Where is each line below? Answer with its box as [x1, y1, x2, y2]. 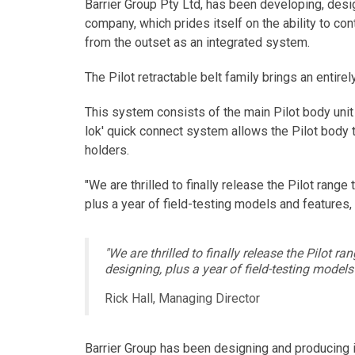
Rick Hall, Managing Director [105, 290, 260, 306]
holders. [85, 142, 129, 158]
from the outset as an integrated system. [85, 34, 310, 50]
